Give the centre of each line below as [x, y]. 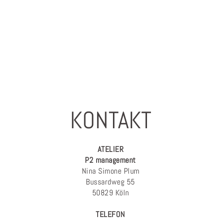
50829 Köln [110, 193]
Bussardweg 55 [110, 182]
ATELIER [110, 149]
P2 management [110, 160]
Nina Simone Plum [110, 171]
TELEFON [110, 214]
